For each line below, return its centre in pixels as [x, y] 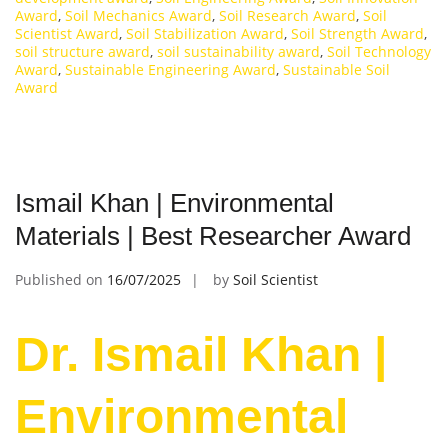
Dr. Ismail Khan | [201, 355]
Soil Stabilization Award [205, 34]
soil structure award [82, 52]
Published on [61, 280]
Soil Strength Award [357, 34]
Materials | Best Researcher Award [213, 236]
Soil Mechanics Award [138, 16]
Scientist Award [67, 34]
